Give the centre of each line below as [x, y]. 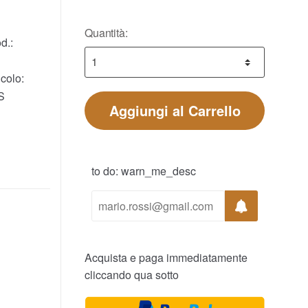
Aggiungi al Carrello [175, 110]
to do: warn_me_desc [144, 170]
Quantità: [106, 32]
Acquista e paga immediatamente [166, 257]
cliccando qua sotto [132, 274]
